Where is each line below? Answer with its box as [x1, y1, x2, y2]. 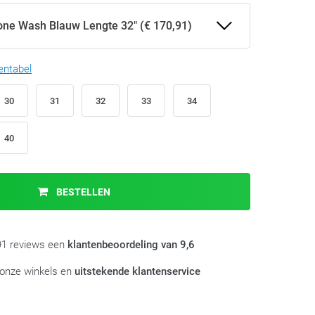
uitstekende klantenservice [75, 265, 200, 278]
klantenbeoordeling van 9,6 [67, 238, 195, 251]
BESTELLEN [54, 186, 111, 198]
